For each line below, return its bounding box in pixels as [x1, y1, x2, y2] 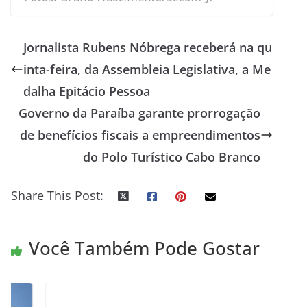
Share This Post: [11, 186, 103, 204]
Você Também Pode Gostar [29, 235, 260, 260]
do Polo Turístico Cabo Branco [83, 148, 261, 165]
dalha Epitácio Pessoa [23, 82, 150, 99]
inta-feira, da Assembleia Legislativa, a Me [23, 60, 271, 77]
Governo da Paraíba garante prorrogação [19, 104, 261, 121]
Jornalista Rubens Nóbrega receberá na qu [23, 38, 272, 56]
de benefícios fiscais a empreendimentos [20, 126, 261, 143]
